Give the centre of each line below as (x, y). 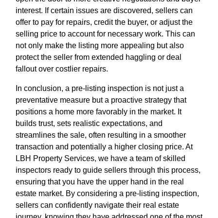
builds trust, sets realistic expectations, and (89, 124)
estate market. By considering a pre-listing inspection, (107, 194)
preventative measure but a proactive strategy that (101, 100)
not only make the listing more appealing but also (100, 46)
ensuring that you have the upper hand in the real (100, 182)
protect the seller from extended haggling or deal (99, 57)
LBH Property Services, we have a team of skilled (100, 159)
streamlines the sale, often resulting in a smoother (101, 135)
